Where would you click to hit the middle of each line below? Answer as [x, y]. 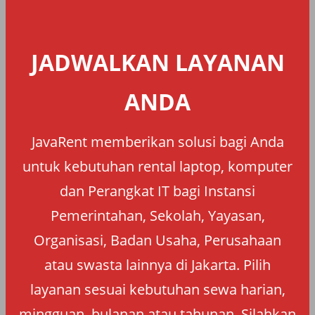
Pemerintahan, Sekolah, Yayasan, [157, 215]
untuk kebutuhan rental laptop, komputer [157, 166]
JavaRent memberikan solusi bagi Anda [157, 141]
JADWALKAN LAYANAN [157, 62]
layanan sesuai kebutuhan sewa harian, [157, 289]
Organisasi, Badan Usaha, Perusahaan [157, 240]
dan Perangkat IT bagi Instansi [157, 191]
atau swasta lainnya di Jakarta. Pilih [157, 264]
